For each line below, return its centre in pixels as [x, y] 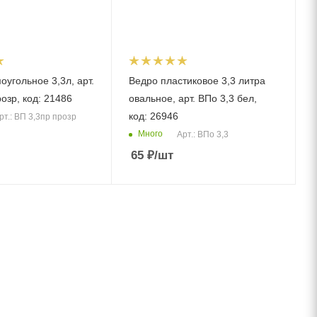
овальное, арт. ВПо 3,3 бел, [193, 98]
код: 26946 [154, 116]
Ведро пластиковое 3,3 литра [197, 80]
